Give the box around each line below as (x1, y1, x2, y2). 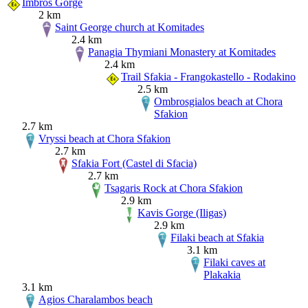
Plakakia (203, 268, 241, 280)
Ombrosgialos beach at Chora (154, 95, 283, 107)
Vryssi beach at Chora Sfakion (38, 132, 170, 144)
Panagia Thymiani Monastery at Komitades (88, 45, 276, 58)
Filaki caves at (203, 256, 265, 268)
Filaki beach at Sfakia (170, 231, 264, 243)
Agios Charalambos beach (38, 293, 153, 305)
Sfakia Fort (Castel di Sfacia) (71, 157, 197, 169)
